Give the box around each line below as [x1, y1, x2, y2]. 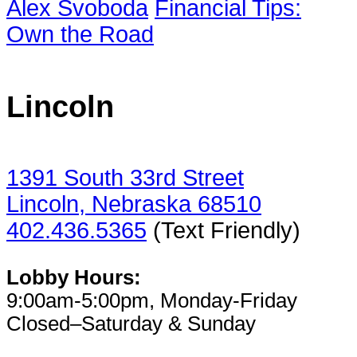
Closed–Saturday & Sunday [6, 312, 256, 335]
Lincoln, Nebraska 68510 [6, 190, 261, 217]
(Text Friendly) [147, 217, 300, 243]
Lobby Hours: [6, 266, 141, 289]
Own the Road [6, 22, 154, 48]
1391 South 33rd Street [6, 164, 244, 190]
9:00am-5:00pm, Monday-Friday [6, 289, 297, 312]
